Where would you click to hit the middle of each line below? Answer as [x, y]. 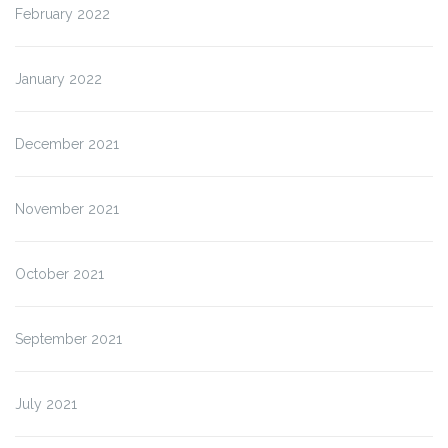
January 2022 [58, 78]
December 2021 [67, 143]
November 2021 [67, 208]
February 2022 [62, 13]
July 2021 [46, 403]
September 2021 [68, 338]
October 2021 [59, 273]
